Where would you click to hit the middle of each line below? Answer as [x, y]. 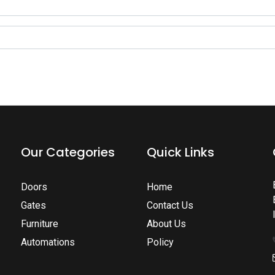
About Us [166, 223]
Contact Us [170, 205]
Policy [160, 242]
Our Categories [68, 152]
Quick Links [180, 152]
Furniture [40, 223]
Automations [48, 242]
